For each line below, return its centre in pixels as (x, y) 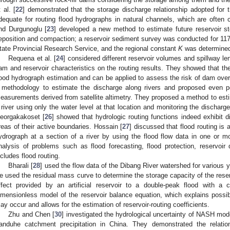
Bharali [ (21, 165)
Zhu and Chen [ (32, 214)
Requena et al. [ (32, 58)
